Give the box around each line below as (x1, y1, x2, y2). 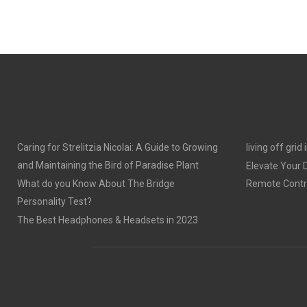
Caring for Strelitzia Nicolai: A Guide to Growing (17, 142, 218, 153)
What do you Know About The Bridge (17, 178, 175, 189)
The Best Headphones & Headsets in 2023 (17, 214, 198, 225)
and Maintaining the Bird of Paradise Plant (17, 160, 199, 171)
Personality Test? (17, 196, 92, 207)
